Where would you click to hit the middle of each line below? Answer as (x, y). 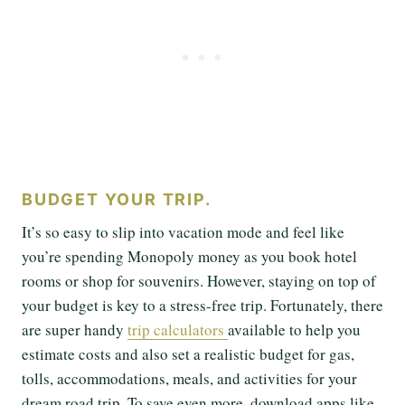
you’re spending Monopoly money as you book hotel (189, 256)
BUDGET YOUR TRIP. (117, 199)
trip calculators (178, 329)
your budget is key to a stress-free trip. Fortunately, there (202, 305)
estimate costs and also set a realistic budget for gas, (188, 353)
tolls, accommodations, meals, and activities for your (189, 378)
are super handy (75, 329)
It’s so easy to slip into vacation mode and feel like (183, 231)
